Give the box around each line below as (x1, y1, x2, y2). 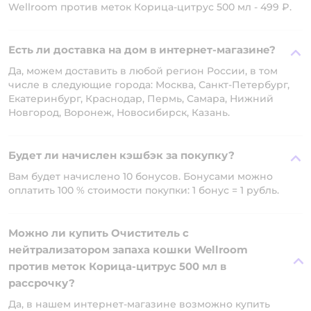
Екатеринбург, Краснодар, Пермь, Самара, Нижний (8, 92, 274, 105)
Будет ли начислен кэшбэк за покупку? (8, 149, 235, 162)
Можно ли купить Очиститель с (8, 226, 189, 239)
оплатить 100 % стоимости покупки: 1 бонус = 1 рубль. (8, 184, 279, 196)
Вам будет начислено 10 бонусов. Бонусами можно (8, 170, 273, 183)
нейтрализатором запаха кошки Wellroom (8, 243, 248, 256)
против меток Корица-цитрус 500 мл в (8, 260, 226, 273)
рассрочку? (8, 276, 75, 289)
